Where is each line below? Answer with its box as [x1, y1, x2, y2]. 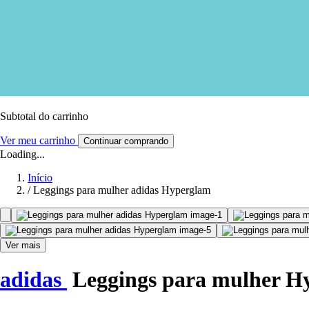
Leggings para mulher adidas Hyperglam [33, 183, 210, 196]
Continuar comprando [83, 135, 168, 146]
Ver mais [6, 239, 41, 250]
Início [28, 171, 52, 183]
